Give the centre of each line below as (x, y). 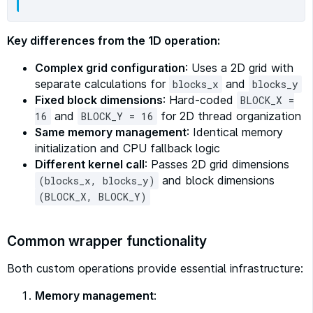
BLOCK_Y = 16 (117, 116)
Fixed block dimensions (99, 100)
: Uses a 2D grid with (239, 68)
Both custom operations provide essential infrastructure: (155, 268)
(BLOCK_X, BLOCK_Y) (93, 197)
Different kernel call (90, 164)
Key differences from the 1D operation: (114, 41)
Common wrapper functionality (107, 241)
